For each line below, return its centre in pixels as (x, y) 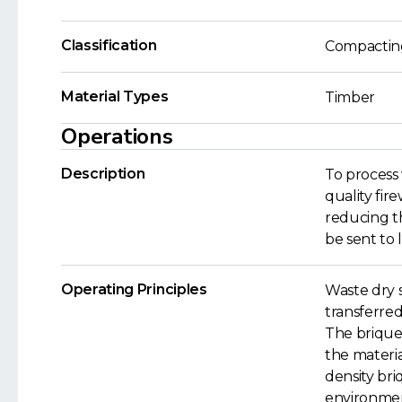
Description (103, 173)
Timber (350, 97)
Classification (109, 45)
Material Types (115, 96)
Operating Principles (134, 289)
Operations (117, 136)
